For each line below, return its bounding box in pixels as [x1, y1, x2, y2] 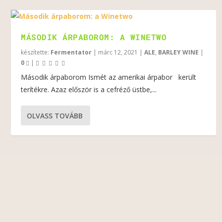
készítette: [21, 48, 51, 56]
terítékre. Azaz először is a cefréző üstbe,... [21, 85, 157, 94]
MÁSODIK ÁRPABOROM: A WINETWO [21, 32, 167, 42]
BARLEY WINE [158, 48, 199, 56]
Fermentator [51, 48, 92, 56]
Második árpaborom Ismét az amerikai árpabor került [21, 72, 197, 82]
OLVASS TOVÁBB [27, 111, 83, 120]
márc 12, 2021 [98, 48, 138, 56]
